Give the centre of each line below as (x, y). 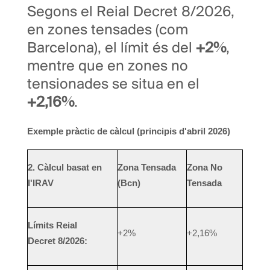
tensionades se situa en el (113, 85)
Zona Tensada (147, 168)
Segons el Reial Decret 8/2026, (131, 13)
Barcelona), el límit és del (111, 49)
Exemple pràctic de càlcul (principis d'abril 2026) (129, 132)
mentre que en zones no (108, 67)
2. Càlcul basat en (65, 168)
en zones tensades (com (108, 31)
